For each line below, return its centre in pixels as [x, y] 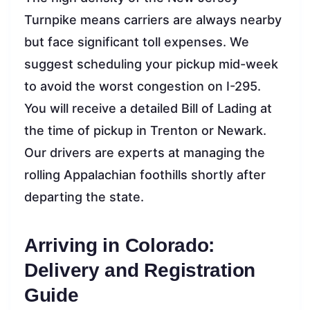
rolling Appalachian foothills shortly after [145, 174]
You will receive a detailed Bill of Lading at [148, 108]
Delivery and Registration [140, 270]
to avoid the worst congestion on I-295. [143, 86]
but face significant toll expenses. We [137, 42]
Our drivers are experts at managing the [145, 152]
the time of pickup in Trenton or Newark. [145, 130]
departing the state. [84, 197]
